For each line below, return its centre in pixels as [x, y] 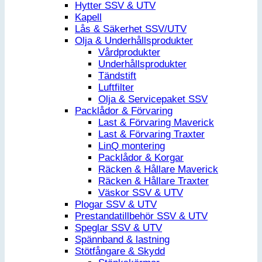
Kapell [88, 18]
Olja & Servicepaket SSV [153, 99]
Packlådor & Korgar [141, 158]
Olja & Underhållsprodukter [134, 41]
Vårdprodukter [129, 53]
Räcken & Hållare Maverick [158, 170]
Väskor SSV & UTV [141, 193]
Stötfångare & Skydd [120, 251]
